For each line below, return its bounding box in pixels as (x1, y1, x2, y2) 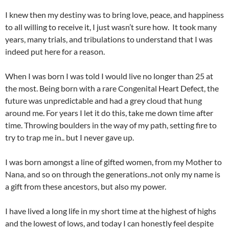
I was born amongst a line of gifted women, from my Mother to (5, 157, 222, 167)
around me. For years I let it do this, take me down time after (5, 108, 213, 118)
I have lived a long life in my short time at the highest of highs (5, 206, 216, 216)
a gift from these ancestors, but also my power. (5, 181, 166, 191)
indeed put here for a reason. (5, 47, 105, 56)
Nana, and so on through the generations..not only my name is (5, 169, 220, 179)
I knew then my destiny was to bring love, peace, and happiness (5, 10, 224, 19)
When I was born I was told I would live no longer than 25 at (5, 71, 213, 81)
